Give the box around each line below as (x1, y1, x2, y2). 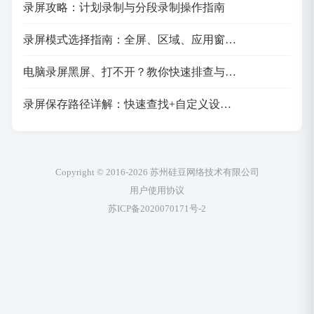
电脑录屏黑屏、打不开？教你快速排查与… (23, 65, 237, 78)
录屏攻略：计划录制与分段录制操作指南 (23, 1, 226, 14)
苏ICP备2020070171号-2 (108, 203, 206, 214)
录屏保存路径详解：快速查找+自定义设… (23, 97, 232, 110)
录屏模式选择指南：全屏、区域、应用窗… (23, 34, 237, 46)
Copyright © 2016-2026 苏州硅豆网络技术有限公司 (55, 167, 259, 178)
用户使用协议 (130, 185, 184, 196)
